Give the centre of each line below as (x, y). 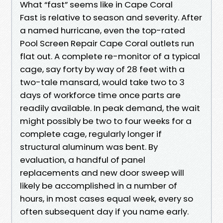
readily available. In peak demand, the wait (110, 108)
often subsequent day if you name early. (104, 211)
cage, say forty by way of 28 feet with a (102, 69)
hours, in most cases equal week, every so (107, 198)
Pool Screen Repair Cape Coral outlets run (107, 43)
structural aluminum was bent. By (89, 147)
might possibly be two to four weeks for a (106, 121)
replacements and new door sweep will (102, 172)
